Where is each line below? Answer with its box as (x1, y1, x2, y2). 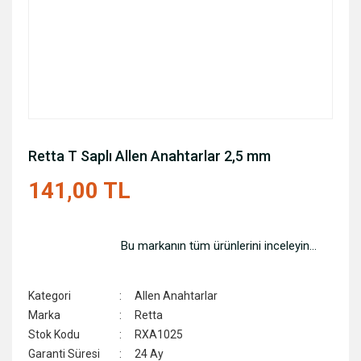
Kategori (28, 289, 71, 302)
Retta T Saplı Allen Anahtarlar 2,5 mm (28, 147, 271, 164)
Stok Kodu (28, 328, 80, 341)
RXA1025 (135, 328, 184, 341)
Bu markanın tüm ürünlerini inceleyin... (121, 239, 317, 253)
